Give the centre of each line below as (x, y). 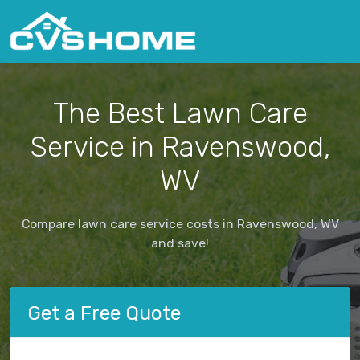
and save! (180, 243)
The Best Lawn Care (180, 113)
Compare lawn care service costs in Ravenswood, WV (180, 223)
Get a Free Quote (104, 313)
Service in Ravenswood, (180, 147)
